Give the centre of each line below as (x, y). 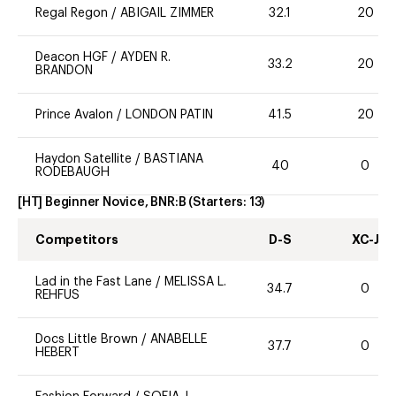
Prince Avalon (74, 115)
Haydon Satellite (85, 160)
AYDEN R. (145, 58)
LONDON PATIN (169, 115)
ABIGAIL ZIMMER (167, 14)
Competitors (77, 240)
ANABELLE (179, 340)
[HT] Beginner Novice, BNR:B (102, 203)
